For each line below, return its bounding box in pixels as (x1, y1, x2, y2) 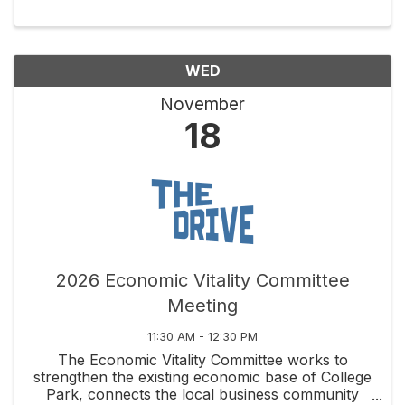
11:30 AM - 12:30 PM (147, 330, 258, 344)
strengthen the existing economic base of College (33, 368, 372, 387)
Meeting (167, 295, 238, 317)
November (160, 93, 245, 116)
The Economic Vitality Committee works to (57, 351, 348, 370)
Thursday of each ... (133, 8, 272, 27)
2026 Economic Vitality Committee (55, 269, 350, 292)
